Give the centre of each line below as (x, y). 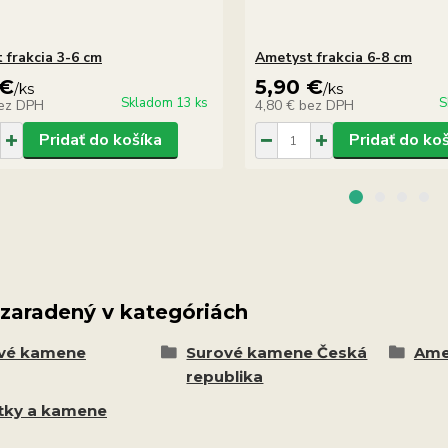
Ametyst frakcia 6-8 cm (333, 57)
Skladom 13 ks (164, 103)
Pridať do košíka (100, 140)
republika (225, 376)
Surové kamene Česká (277, 352)
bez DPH (326, 105)
